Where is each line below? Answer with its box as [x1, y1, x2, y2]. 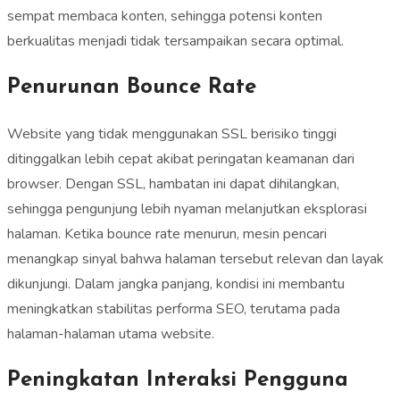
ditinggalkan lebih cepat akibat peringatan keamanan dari [7, 149, 354, 169]
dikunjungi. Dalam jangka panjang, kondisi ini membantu [7, 274, 345, 294]
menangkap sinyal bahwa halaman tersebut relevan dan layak [7, 249, 384, 269]
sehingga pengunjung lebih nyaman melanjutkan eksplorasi [7, 199, 367, 219]
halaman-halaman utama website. [7, 324, 214, 344]
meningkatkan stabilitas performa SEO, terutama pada [7, 299, 340, 319]
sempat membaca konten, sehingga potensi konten [7, 6, 322, 26]
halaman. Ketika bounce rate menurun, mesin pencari [7, 224, 327, 244]
